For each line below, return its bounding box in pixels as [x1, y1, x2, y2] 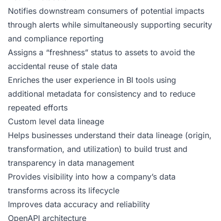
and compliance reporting [8, 34, 104, 43]
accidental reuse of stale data [8, 61, 117, 71]
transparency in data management [8, 158, 134, 168]
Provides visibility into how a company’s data [8, 172, 176, 182]
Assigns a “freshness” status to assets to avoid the [8, 47, 195, 57]
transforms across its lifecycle [8, 185, 119, 195]
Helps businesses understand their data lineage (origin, [8, 130, 212, 140]
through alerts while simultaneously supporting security [8, 20, 212, 30]
